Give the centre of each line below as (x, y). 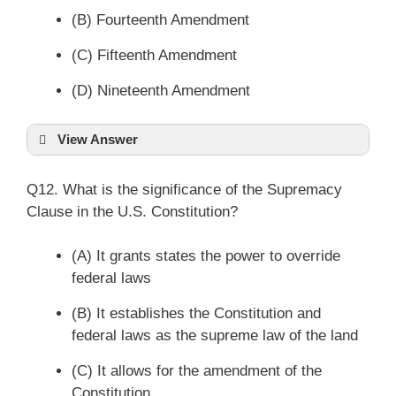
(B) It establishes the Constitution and (196, 313)
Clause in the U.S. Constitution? (132, 211)
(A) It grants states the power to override (206, 256)
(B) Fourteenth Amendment (160, 19)
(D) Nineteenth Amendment (161, 90)
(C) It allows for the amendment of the (197, 371)
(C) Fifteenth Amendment (154, 55)
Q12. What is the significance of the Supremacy (184, 189)
